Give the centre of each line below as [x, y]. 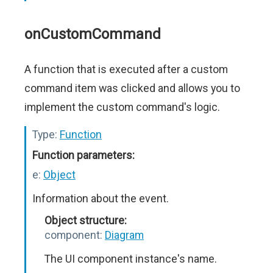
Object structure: [86, 221]
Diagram [124, 235]
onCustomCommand [93, 34]
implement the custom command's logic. [122, 107]
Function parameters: [83, 155]
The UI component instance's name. [131, 259]
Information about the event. [101, 199]
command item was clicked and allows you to [132, 88]
